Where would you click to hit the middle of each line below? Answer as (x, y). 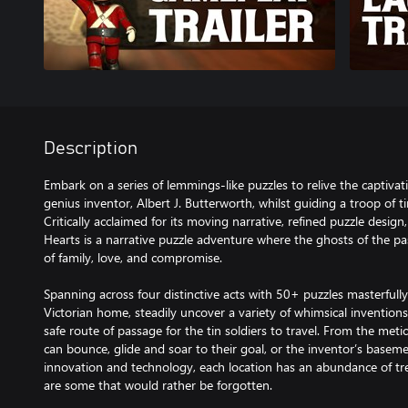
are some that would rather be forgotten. (158, 385)
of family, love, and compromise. (133, 257)
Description (91, 148)
